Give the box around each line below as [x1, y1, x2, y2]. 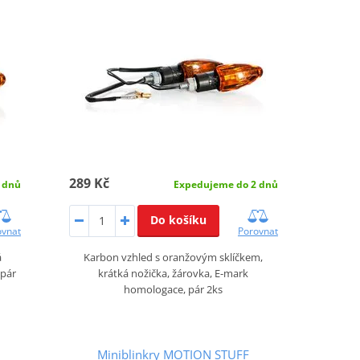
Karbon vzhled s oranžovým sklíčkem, [84, 249, 264, 264]
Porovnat [237, 223, 278, 238]
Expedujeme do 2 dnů [173, 177, 278, 191]
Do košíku [149, 211, 207, 227]
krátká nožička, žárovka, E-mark [98, 265, 249, 280]
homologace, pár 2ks [124, 281, 223, 297]
